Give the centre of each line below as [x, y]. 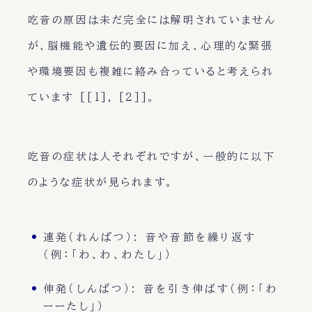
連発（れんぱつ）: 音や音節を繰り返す [149, 237]
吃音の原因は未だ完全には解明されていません [152, 20]
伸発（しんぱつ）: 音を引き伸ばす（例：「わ [161, 289]
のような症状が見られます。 [101, 182]
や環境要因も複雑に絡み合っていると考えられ [151, 72]
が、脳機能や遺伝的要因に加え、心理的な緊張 [150, 46]
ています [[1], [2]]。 [92, 97]
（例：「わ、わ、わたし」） [108, 255]
